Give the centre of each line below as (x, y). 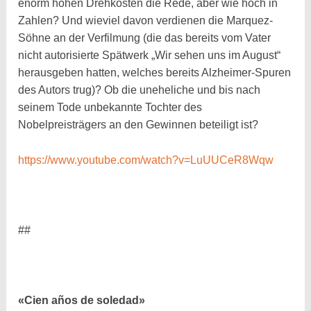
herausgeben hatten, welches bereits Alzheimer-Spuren (155, 72)
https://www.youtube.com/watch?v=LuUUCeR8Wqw (146, 160)
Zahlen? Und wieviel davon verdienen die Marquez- (146, 20)
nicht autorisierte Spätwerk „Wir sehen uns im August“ (150, 55)
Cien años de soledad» (85, 300)
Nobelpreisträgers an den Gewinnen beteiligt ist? (138, 124)
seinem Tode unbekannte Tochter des (110, 107)
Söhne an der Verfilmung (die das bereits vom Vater (145, 37)
